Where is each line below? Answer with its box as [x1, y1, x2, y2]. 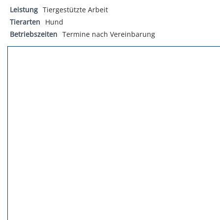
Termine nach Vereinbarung [62, 29, 155, 39]
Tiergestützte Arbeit [43, 4, 108, 14]
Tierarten [10, 17, 40, 27]
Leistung [10, 4, 38, 14]
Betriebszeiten [10, 29, 57, 39]
